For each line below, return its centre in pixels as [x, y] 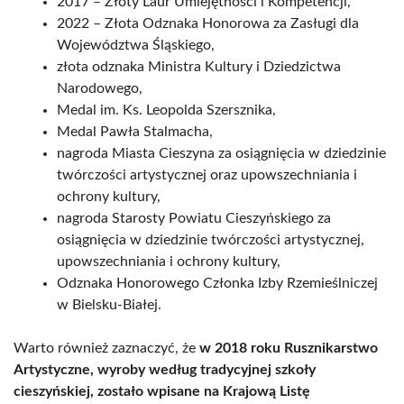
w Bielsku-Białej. [109, 305]
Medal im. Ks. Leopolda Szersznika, [166, 110]
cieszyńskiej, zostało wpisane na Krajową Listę [162, 391]
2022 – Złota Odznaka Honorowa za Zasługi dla [208, 23]
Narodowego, [100, 88]
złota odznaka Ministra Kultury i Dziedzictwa [199, 67]
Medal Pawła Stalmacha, [135, 132]
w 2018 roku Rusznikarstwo [289, 348]
